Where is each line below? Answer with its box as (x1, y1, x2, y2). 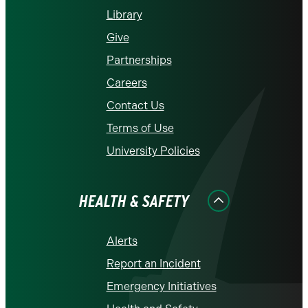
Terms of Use (106, 122, 174, 135)
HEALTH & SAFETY (78, 191, 189, 212)
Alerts (106, 234, 137, 248)
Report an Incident (106, 257, 201, 271)
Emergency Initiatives (106, 280, 217, 294)
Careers (106, 76, 147, 90)
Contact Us (106, 99, 164, 113)
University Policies (106, 144, 200, 158)
